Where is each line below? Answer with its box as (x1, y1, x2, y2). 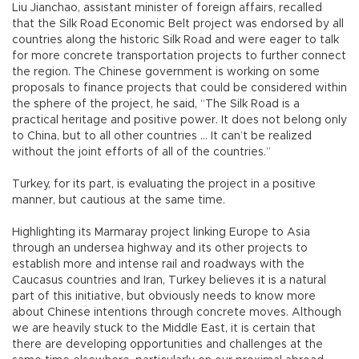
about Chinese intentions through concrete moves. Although (12, 307, 341, 319)
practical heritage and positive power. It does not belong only (12, 115, 347, 127)
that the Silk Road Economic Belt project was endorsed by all (12, 18, 344, 30)
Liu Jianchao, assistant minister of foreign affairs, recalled (12, 2, 322, 14)
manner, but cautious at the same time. (12, 195, 225, 207)
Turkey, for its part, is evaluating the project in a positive (12, 179, 316, 191)
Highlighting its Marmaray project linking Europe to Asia (12, 227, 310, 239)
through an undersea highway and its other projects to (12, 243, 308, 255)
